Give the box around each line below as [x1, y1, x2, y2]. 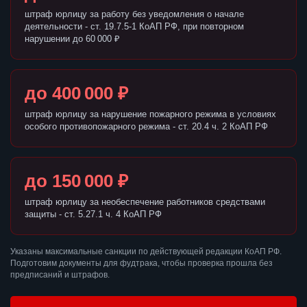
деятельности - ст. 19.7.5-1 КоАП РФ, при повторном [25, 21, 244, 32]
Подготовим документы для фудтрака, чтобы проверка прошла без [10, 258, 273, 269]
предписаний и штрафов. [10, 270, 110, 280]
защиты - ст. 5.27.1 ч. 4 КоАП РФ [25, 209, 162, 220]
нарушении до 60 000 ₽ [25, 34, 120, 45]
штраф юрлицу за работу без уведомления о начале [25, 9, 244, 20]
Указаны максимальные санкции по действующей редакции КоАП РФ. [10, 247, 282, 257]
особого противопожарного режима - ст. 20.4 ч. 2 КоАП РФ [25, 121, 268, 132]
